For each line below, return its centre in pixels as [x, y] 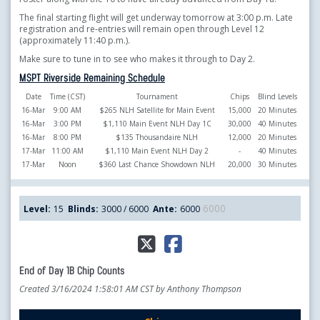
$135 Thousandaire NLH [157, 137]
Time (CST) [67, 97]
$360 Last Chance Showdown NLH [157, 165]
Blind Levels [277, 97]
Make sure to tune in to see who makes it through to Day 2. [137, 59]
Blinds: [83, 209]
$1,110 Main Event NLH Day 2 [157, 151]
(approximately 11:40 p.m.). [75, 41]
